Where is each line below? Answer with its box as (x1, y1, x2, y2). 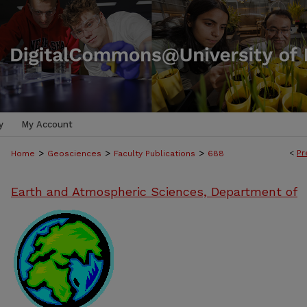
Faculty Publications (114, 149, 195, 158)
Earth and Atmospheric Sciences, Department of (11, 184, 297, 199)
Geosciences (47, 149, 101, 158)
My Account (21, 119, 73, 130)
